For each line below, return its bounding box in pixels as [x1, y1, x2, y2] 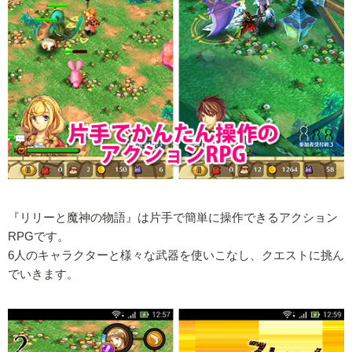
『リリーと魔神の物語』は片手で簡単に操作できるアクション [8, 211, 338, 224]
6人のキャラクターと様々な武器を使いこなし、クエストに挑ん [8, 248, 344, 262]
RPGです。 [8, 229, 69, 243]
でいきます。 [8, 267, 79, 280]
